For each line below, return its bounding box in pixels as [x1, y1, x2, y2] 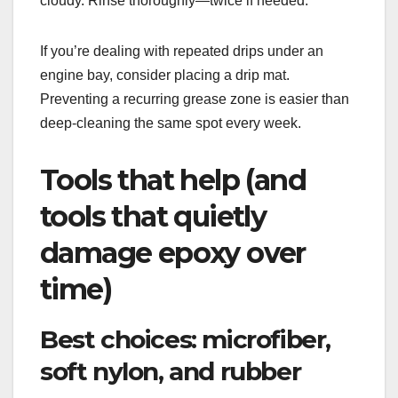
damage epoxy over [40, 235, 306, 271]
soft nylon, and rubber [40, 356, 301, 387]
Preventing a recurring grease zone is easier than [40, 92, 349, 107]
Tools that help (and [40, 163, 306, 198]
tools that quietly [40, 199, 267, 235]
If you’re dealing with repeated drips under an [40, 44, 323, 60]
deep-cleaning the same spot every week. [40, 115, 301, 131]
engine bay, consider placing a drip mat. [40, 68, 290, 84]
